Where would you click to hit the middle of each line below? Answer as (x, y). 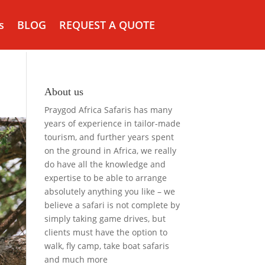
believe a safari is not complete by (112, 205)
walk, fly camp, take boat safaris (106, 246)
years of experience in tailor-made (112, 123)
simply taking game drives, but (105, 219)
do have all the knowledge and (105, 164)
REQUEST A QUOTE (107, 25)
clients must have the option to (106, 232)
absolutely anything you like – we (109, 191)
